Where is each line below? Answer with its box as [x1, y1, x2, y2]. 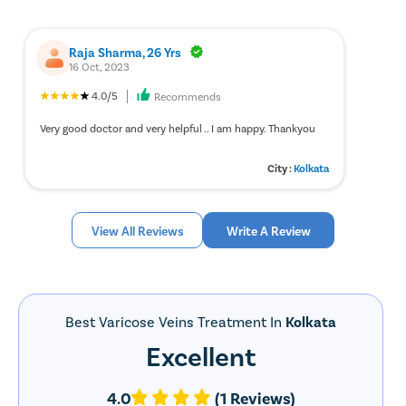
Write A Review [227, 222, 311, 238]
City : [267, 161, 295, 175]
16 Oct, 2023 [69, 59, 130, 72]
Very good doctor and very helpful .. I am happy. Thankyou [40, 121, 316, 135]
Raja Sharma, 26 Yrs [69, 43, 182, 60]
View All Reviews [91, 222, 184, 238]
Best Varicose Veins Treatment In [65, 313, 286, 331]
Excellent [145, 339, 256, 372]
